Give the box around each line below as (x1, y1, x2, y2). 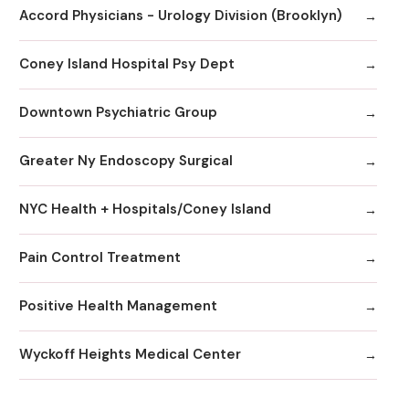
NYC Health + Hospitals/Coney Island (19, 200, 271, 219)
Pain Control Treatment (19, 248, 181, 267)
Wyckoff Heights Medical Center (19, 345, 241, 364)
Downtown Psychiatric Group (19, 103, 217, 122)
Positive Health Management (19, 297, 217, 316)
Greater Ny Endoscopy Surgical (19, 152, 233, 171)
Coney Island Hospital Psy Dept (19, 55, 235, 74)
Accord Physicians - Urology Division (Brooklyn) (19, 6, 342, 26)
